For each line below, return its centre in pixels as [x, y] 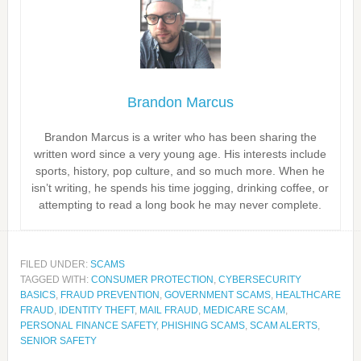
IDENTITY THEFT [96, 310]
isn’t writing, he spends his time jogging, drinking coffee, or [180, 188]
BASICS [37, 295]
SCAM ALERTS [283, 326]
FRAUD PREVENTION [110, 295]
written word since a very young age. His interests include [180, 154]
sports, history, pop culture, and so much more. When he [180, 171]
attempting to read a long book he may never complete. [180, 205]
